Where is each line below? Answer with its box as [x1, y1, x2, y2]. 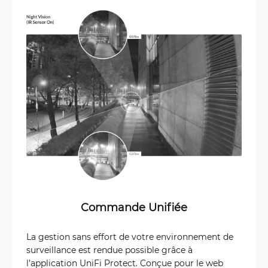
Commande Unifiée [81, 200, 187, 215]
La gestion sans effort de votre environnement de [26, 231, 233, 243]
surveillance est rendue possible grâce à [26, 244, 193, 256]
